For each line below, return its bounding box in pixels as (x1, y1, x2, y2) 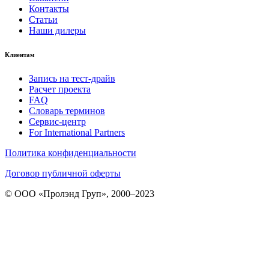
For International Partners (29, 127, 125, 138)
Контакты (29, 3, 69, 14)
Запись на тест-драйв (29, 73, 115, 83)
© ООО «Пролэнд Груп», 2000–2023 (5, 188, 154, 199)
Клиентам (5, 50, 35, 58)
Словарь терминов (29, 105, 105, 116)
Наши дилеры (29, 25, 86, 35)
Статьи (29, 14, 58, 25)
